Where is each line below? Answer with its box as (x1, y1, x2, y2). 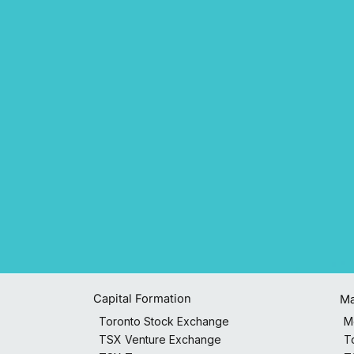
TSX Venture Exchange (98, 332, 221, 346)
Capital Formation (93, 292, 192, 307)
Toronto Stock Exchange (98, 314, 229, 328)
